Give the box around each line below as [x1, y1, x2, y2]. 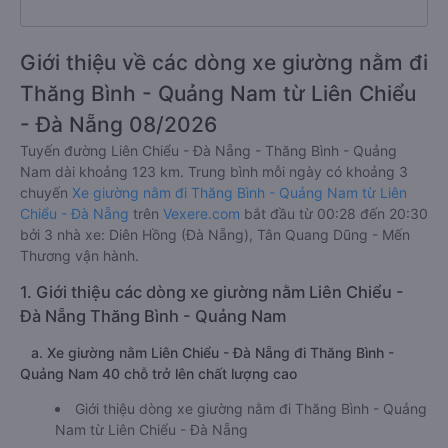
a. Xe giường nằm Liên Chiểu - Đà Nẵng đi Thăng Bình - [20, 344, 394, 361]
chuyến [20, 184, 72, 201]
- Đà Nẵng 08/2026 [20, 112, 217, 137]
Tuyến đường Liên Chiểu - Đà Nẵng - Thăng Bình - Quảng [20, 142, 397, 159]
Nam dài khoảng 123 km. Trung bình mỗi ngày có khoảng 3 [20, 163, 408, 180]
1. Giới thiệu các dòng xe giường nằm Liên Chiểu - [20, 282, 404, 302]
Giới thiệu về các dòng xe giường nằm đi [20, 50, 428, 75]
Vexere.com [163, 205, 240, 222]
